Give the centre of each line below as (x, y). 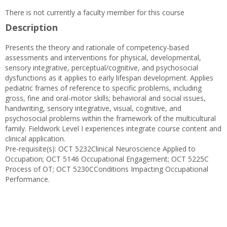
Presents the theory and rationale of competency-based (97, 47)
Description (31, 27)
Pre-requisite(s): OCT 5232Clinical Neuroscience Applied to (100, 149)
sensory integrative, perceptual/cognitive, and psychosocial (102, 68)
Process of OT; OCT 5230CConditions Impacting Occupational (107, 169)
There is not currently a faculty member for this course (95, 12)
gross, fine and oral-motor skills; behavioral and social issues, (105, 98)
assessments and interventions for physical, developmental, (103, 58)
